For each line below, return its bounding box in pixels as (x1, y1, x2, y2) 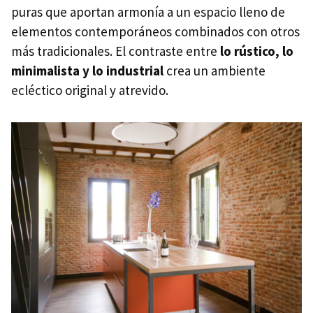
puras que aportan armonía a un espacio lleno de (11, 3, 285, 20)
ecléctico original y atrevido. (11, 81, 168, 99)
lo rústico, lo (220, 42, 293, 59)
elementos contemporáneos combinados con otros (11, 22, 300, 40)
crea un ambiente (163, 61, 265, 79)
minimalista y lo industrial (11, 61, 163, 79)
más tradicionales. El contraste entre (11, 42, 220, 59)
